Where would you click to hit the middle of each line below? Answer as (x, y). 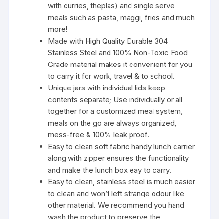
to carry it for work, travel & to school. (111, 76)
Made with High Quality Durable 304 (108, 41)
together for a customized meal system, (116, 111)
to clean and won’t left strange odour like (116, 194)
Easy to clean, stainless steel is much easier (122, 182)
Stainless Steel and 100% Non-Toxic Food (118, 53)
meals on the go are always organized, (112, 123)
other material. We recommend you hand (116, 205)
